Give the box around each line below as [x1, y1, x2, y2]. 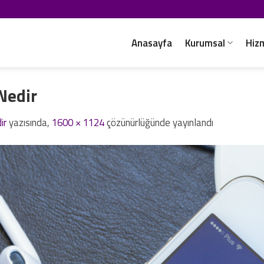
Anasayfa [131, 35, 172, 51]
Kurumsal [184, 35, 225, 51]
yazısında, [6, 115, 52, 131]
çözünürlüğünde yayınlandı [104, 115, 213, 131]
